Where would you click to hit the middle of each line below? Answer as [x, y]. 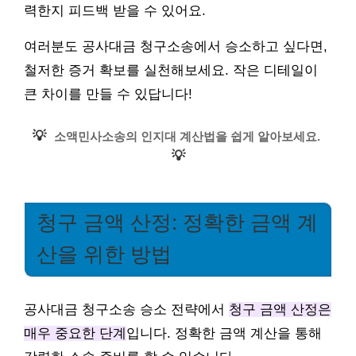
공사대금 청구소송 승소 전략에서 [126, 309]
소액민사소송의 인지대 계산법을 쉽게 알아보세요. [187, 136]
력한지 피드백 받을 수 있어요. [115, 10]
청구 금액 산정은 [280, 309]
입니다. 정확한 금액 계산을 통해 [224, 333]
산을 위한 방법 [104, 254]
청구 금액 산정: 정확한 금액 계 [177, 222]
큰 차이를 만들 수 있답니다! [108, 94]
